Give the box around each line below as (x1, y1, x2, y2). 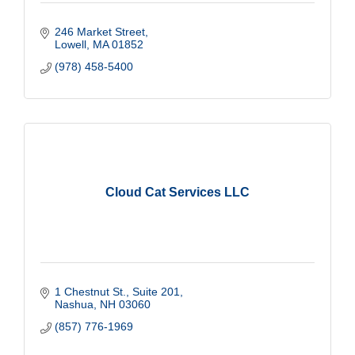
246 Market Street (54, 25, 145, 38)
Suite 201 (132, 284, 180, 298)
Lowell (54, 37, 86, 51)
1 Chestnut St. (54, 284, 126, 298)
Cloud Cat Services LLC (105, 185, 250, 199)
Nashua (54, 297, 94, 311)
